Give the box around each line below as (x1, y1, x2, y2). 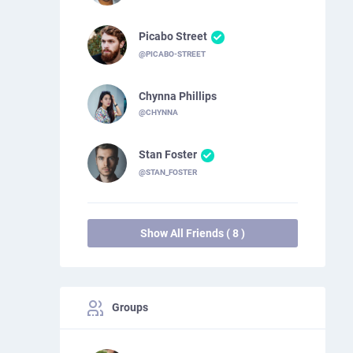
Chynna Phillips (138, 89, 217, 102)
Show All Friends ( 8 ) (139, 227, 245, 240)
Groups (109, 301, 148, 314)
